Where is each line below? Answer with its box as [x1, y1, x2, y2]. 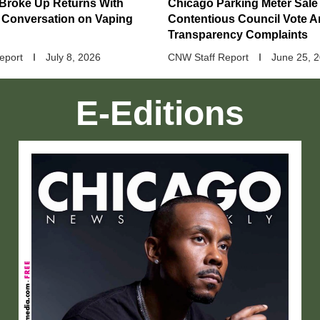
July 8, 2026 [46, 51, 101, 64]
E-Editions [76, 94, 244, 133]
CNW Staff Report [168, 51, 249, 64]
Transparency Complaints [168, 29, 308, 41]
